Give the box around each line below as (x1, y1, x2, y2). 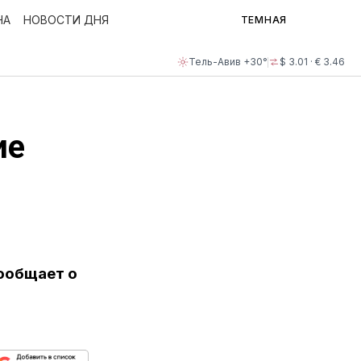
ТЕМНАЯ (240, 14, 287, 26)
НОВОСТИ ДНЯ (23, 13, 109, 27)
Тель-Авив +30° (189, 56, 268, 68)
